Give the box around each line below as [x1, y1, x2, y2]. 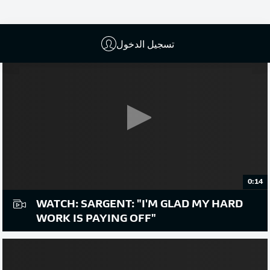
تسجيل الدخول [116, 37, 174, 50]
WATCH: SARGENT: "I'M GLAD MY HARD [36, 199, 243, 210]
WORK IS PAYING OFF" [36, 213, 156, 225]
